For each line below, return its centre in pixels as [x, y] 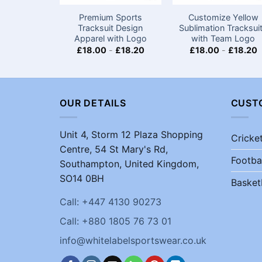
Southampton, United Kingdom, [129, 164]
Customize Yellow [223, 18]
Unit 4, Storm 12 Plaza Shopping [131, 135]
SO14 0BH [82, 179]
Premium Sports [110, 18]
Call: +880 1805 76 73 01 [116, 221]
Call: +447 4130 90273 [111, 201]
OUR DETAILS [93, 103]
